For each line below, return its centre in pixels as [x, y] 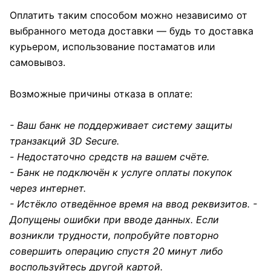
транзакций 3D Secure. [64, 141]
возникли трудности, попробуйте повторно [114, 235]
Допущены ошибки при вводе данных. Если [114, 220]
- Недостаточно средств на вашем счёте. [109, 157]
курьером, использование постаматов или [113, 47]
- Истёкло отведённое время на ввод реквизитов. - [133, 204]
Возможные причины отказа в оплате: [101, 94]
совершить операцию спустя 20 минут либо [116, 251]
